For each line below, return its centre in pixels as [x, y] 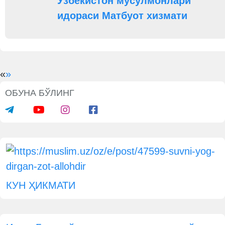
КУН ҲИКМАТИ [41, 185]
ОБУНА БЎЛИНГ [40, 93]
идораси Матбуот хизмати [123, 16]
